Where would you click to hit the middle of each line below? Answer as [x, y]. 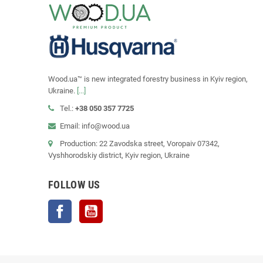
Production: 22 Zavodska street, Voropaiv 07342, [140, 144]
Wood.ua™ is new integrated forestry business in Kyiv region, [148, 79]
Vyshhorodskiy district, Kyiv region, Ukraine [119, 156]
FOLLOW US [74, 185]
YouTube [117, 205]
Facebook [88, 205]
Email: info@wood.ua [95, 126]
